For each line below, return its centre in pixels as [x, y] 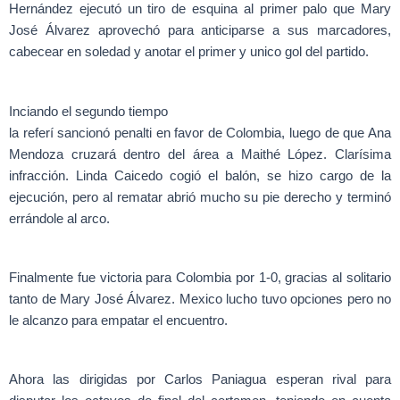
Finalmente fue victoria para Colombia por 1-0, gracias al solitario [200, 278]
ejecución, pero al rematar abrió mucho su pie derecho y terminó [200, 197]
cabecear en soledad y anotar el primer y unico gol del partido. [189, 52]
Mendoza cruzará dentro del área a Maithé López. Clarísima [200, 154]
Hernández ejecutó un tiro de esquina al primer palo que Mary [200, 9]
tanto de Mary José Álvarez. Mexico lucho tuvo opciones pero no [200, 300]
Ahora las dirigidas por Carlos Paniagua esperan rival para [200, 380]
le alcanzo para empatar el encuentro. [118, 321]
